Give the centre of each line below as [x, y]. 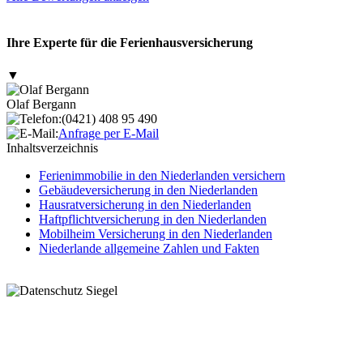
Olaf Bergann [41, 104]
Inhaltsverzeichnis [52, 147]
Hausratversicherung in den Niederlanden [145, 204]
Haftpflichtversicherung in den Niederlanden [153, 219]
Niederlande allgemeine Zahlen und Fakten [149, 248]
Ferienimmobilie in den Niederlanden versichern [162, 175]
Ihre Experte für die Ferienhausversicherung [130, 43]
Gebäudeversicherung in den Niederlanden [148, 190]
